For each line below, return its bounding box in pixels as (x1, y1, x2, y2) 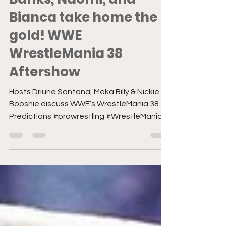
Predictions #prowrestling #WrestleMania (9, 145, 162, 153)
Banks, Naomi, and (9, 23, 136, 41)
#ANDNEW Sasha (9, 5, 127, 23)
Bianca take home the (9, 41, 157, 60)
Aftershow (9, 96, 80, 114)
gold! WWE (9, 60, 82, 78)
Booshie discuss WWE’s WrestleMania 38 (9, 133, 159, 141)
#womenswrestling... (9, 157, 84, 165)
